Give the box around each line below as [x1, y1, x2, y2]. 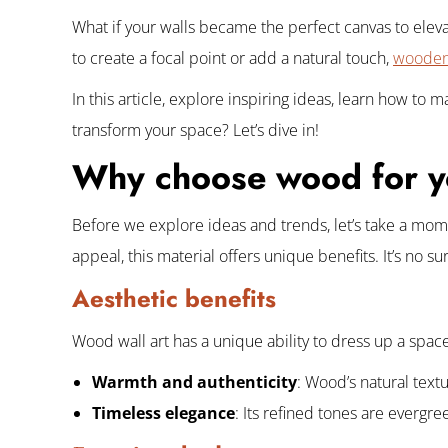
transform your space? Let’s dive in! [72, 119, 319, 141]
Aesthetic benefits [72, 281, 276, 316]
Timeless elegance [92, 402, 235, 424]
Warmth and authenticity [92, 371, 297, 393]
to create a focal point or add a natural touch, [72, 47, 393, 69]
